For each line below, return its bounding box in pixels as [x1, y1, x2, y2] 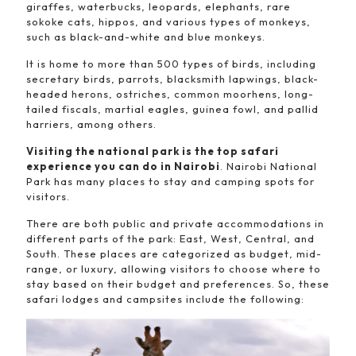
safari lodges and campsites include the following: [26, 292, 304, 305]
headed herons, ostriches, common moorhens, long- [26, 87, 314, 100]
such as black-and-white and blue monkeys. [26, 30, 265, 43]
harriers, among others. [26, 118, 157, 130]
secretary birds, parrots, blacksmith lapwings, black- [26, 72, 319, 85]
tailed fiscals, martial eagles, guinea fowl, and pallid [26, 103, 319, 115]
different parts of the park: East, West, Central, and [26, 232, 315, 245]
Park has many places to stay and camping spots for [26, 175, 315, 188]
